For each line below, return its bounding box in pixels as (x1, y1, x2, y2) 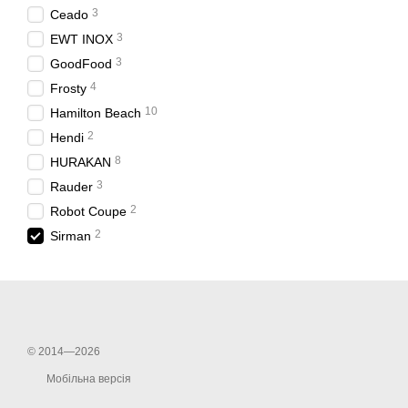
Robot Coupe (50, 204, 127, 219)
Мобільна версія (44, 372, 131, 385)
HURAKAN (50, 155, 111, 169)
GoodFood (50, 56, 112, 71)
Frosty (50, 81, 87, 96)
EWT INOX (50, 32, 113, 46)
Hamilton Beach (50, 106, 141, 120)
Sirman (50, 229, 91, 243)
